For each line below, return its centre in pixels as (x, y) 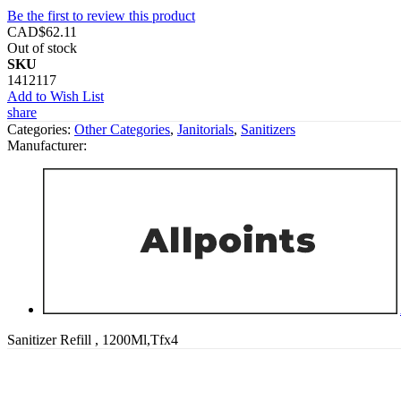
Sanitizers (268, 129)
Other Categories (122, 129)
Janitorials (205, 129)
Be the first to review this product (101, 15)
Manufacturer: (47, 145)
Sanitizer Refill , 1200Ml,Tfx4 (93, 339)
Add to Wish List (55, 96)
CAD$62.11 (42, 31)
